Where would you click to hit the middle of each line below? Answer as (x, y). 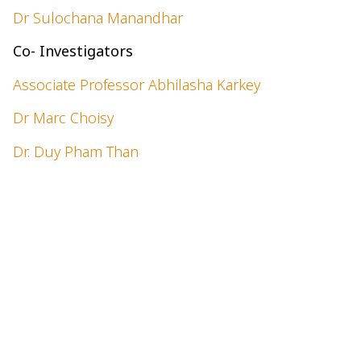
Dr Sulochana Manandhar (98, 17)
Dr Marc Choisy (63, 118)
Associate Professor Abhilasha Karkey (137, 84)
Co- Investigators (73, 51)
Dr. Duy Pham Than (76, 151)
